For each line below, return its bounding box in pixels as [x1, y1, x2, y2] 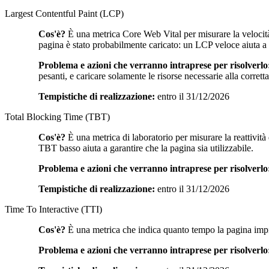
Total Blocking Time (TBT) [5, 111, 110, 122]
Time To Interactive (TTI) [5, 204, 102, 214]
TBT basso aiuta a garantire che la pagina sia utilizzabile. [38, 142, 253, 153]
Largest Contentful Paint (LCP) [5, 8, 124, 19]
